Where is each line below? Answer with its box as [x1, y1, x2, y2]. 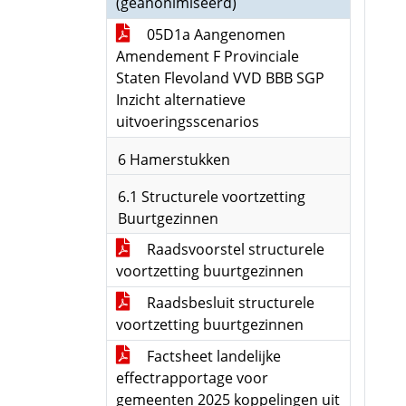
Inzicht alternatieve [116, 90, 246, 110]
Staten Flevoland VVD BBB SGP [116, 68, 324, 88]
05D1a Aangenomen [143, 24, 285, 44]
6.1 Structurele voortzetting [118, 187, 305, 207]
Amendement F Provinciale [116, 46, 299, 66]
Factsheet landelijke [143, 346, 281, 366]
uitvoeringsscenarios [116, 111, 259, 131]
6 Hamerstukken [118, 150, 230, 169]
